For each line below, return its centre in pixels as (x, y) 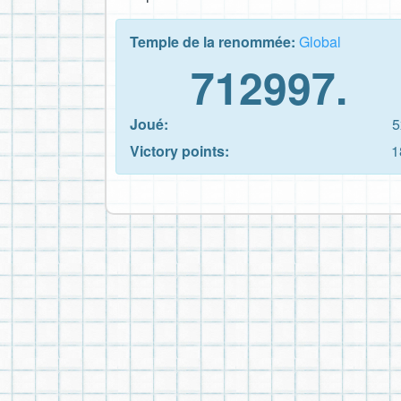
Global (320, 41)
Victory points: (179, 150)
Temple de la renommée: (214, 41)
